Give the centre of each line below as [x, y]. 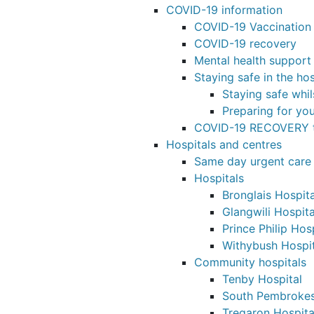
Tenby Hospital [262, 279]
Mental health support [253, 60]
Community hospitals [250, 262]
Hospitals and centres [224, 144]
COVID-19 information [224, 10]
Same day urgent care [253, 161]
